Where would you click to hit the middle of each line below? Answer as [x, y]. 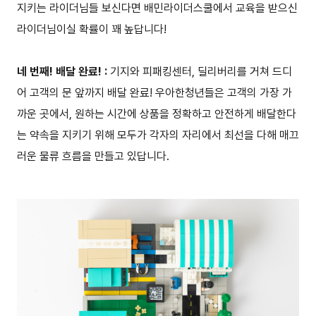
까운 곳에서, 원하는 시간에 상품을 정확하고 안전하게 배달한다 [157, 114]
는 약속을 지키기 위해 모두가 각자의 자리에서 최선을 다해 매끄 [158, 135]
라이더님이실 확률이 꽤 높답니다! [92, 30]
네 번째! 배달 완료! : [63, 72]
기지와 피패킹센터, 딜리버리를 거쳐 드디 [201, 72]
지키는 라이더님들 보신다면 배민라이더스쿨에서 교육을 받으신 [157, 8]
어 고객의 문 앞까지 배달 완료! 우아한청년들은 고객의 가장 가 [154, 93]
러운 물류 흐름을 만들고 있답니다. [93, 157]
